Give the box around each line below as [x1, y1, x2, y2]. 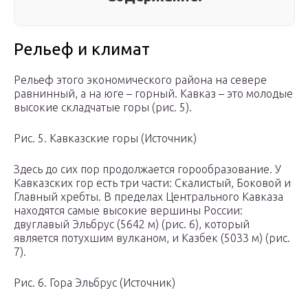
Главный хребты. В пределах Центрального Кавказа [14, 190, 283, 203]
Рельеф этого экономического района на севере [14, 74, 267, 87]
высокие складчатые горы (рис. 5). [14, 101, 192, 114]
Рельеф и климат [14, 40, 150, 59]
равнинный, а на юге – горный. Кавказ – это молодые [14, 87, 293, 100]
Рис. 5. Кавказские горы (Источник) [14, 132, 197, 145]
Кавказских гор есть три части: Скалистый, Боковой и [14, 177, 291, 190]
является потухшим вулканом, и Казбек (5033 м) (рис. [14, 232, 290, 245]
